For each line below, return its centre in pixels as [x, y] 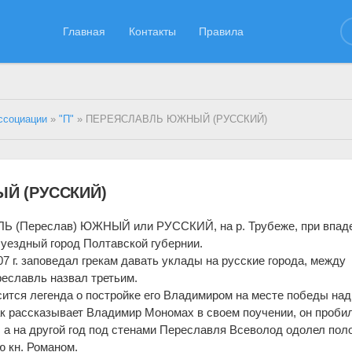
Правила [222, 31]
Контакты [152, 31]
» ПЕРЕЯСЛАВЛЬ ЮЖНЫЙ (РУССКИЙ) [171, 119]
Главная [84, 31]
